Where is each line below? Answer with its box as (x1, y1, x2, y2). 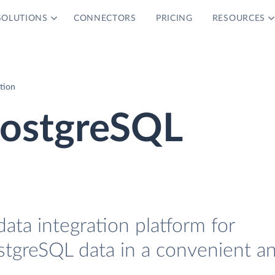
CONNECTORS (73, 14, 136, 23)
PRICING (155, 14, 193, 23)
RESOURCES (212, 14, 266, 23)
